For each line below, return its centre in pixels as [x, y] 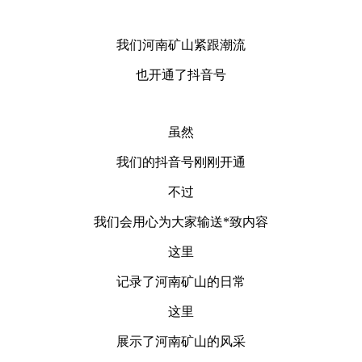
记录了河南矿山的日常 [181, 282]
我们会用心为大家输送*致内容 [181, 222]
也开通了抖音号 [181, 75]
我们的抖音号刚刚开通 [181, 162]
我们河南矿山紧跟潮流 [181, 45]
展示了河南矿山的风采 [181, 342]
